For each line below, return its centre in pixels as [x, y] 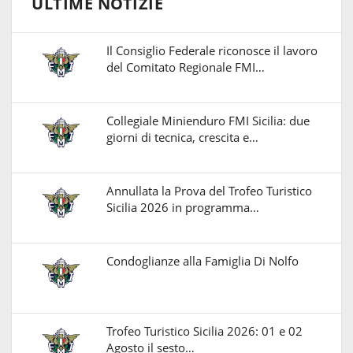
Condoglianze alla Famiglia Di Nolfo [203, 260]
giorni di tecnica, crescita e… [182, 137]
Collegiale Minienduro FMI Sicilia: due [208, 120]
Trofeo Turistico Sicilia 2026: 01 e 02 [204, 331]
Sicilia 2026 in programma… [183, 207]
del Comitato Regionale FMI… [186, 67]
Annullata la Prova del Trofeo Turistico [209, 190]
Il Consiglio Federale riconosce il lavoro [212, 50]
